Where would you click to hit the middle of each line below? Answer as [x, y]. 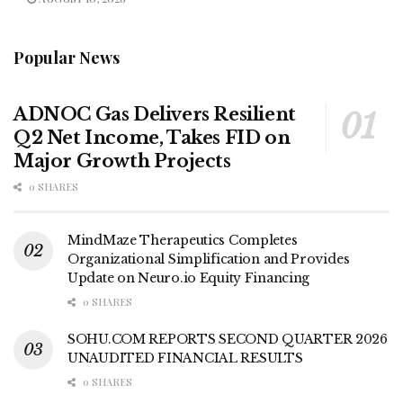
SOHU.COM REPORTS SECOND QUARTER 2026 [228, 339]
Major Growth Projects [122, 161]
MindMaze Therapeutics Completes [183, 240]
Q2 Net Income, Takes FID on [152, 137]
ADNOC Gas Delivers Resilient [155, 114]
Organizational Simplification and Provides [209, 259]
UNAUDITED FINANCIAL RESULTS [185, 358]
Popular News [67, 57]
